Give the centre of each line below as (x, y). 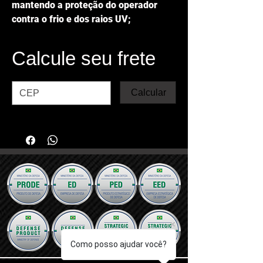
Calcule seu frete (84, 58)
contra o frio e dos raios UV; (71, 19)
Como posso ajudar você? (119, 244)
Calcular (149, 93)
